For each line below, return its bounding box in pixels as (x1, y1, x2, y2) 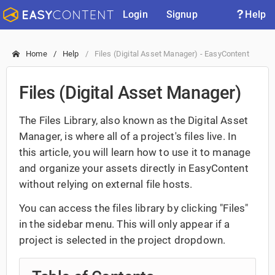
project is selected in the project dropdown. (19, 233, 226, 246)
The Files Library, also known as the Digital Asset (19, 114, 249, 126)
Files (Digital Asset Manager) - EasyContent (94, 49, 249, 58)
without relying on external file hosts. (19, 178, 193, 190)
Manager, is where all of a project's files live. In (19, 130, 237, 142)
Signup (166, 9, 198, 20)
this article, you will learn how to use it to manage (19, 146, 251, 158)
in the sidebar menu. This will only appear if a (19, 217, 230, 230)
